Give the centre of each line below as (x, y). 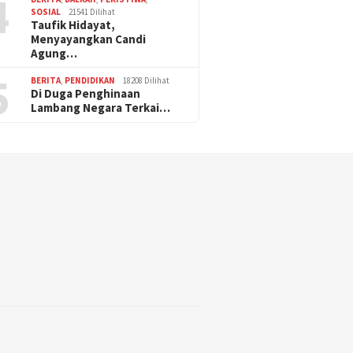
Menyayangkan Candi (89, 39)
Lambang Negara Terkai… (101, 108)
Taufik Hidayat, (73, 25)
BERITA (46, 81)
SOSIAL (46, 12)
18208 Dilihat (147, 81)
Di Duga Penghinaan (86, 94)
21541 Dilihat (92, 12)
